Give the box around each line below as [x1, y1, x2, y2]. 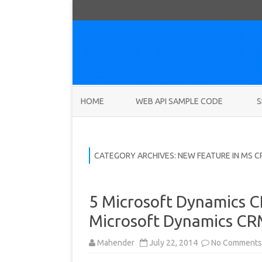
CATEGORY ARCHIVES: [94, 151, 178, 161]
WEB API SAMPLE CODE [136, 96, 223, 106]
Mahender [97, 238, 135, 248]
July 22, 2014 [147, 238, 201, 248]
